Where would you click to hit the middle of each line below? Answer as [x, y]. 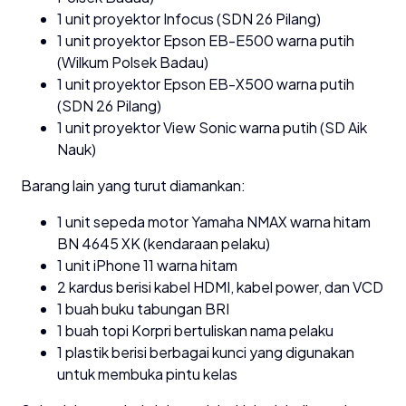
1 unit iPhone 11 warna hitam [147, 265]
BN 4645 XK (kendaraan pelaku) [164, 243]
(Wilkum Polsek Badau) [133, 62]
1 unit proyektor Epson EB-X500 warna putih [206, 83]
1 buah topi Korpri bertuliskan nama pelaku [195, 330]
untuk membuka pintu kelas [147, 373]
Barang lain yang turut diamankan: [133, 185]
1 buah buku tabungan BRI [143, 308]
